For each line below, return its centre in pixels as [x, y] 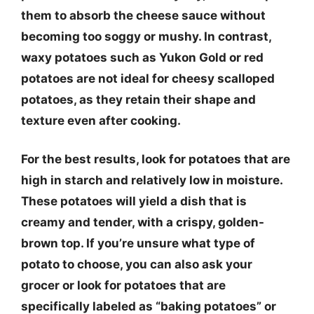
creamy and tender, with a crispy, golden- [143, 222]
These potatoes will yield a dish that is [134, 201]
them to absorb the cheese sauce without [143, 15]
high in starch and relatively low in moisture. [152, 180]
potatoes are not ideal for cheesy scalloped [148, 78]
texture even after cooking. [101, 120]
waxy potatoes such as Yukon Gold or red [142, 57]
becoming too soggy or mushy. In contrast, [146, 36]
